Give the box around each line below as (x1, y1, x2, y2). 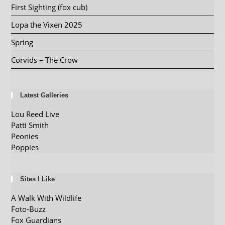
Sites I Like (20, 175, 55, 183)
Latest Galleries (20, 91, 69, 99)
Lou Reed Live (11, 109, 60, 119)
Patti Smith (11, 120, 49, 130)
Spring (11, 37, 34, 47)
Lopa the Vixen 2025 (11, 20, 83, 30)
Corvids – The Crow (11, 55, 78, 65)
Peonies (11, 131, 39, 141)
